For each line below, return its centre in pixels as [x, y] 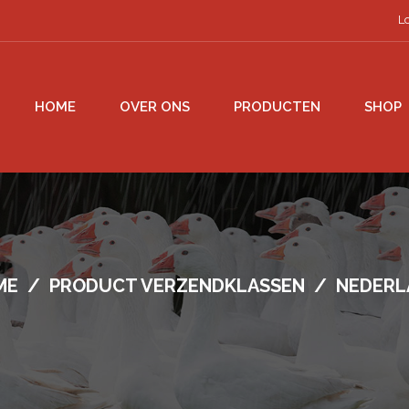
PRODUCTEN [277, 106]
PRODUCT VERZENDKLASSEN [177, 285]
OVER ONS [155, 106]
